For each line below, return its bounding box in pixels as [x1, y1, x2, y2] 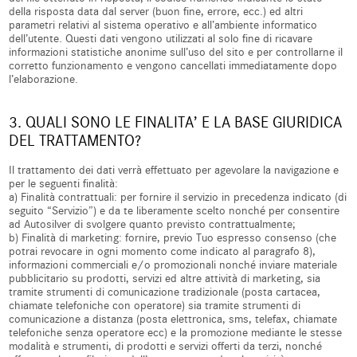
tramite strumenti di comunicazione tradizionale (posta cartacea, [9, 285, 321, 299]
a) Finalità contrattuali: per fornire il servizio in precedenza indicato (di [9, 190, 347, 204]
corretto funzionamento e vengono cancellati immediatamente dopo [9, 59, 338, 73]
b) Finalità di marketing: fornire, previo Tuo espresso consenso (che [9, 231, 337, 245]
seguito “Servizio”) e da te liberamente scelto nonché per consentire [9, 204, 340, 218]
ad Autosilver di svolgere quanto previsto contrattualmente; [9, 218, 296, 231]
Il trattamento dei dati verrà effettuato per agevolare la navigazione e [9, 163, 339, 177]
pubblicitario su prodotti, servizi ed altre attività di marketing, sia [9, 272, 321, 285]
